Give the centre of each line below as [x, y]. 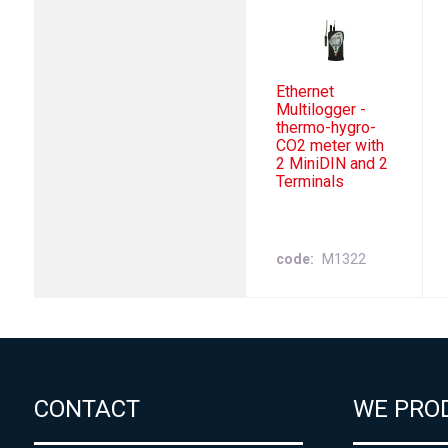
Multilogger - [321, 110]
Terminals [310, 182]
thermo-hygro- [326, 128]
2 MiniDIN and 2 [332, 164]
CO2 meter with [330, 146]
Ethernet [305, 92]
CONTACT [86, 408]
